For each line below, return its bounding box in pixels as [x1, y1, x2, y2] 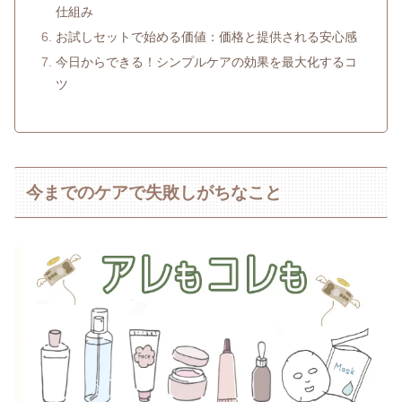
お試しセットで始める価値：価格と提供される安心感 [56, 29, 358, 44]
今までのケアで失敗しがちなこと [26, 182, 283, 202]
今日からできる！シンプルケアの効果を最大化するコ [56, 54, 358, 69]
